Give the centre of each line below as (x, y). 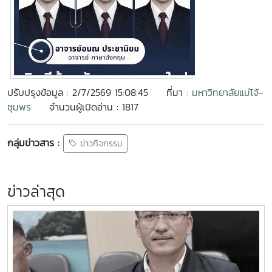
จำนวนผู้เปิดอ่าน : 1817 (94, 107)
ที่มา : (179, 92)
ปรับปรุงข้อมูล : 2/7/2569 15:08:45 (78, 92)
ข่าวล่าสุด (36, 192)
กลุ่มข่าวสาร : (33, 142)
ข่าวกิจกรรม (100, 144)
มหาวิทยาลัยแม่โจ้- (228, 92)
